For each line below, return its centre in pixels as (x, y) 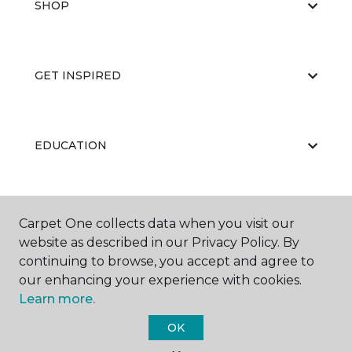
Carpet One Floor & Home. (197, 340)
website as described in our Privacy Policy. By (159, 242)
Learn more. (57, 299)
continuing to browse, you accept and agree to (167, 261)
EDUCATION (71, 145)
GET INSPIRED (78, 75)
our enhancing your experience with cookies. (160, 280)
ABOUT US (65, 215)
